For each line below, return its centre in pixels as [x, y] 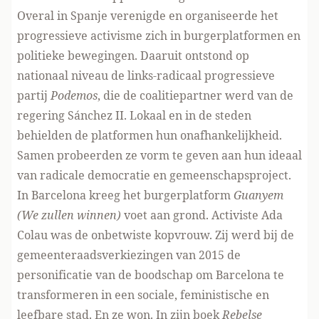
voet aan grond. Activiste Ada [203, 215]
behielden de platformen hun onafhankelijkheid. [150, 135]
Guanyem [258, 195]
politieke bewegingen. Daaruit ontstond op [133, 56]
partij [34, 95]
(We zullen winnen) [70, 215]
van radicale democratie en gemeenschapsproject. [154, 175]
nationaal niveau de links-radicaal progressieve [146, 75]
